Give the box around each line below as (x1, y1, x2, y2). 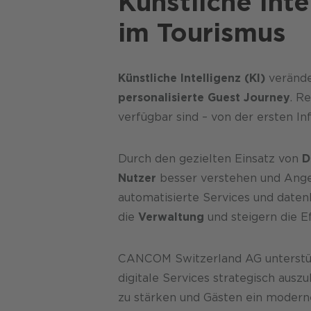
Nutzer (117, 171, 156, 185)
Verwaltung (137, 210, 204, 224)
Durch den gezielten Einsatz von (117, 151, 302, 165)
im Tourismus (117, 17, 286, 48)
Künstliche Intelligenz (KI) (117, 71, 265, 85)
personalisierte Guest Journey (117, 90, 290, 104)
